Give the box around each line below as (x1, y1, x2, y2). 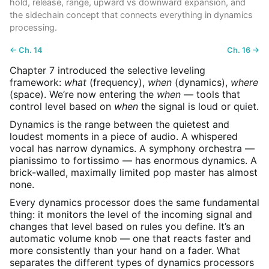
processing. (10, 22, 57, 33)
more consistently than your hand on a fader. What (10, 244, 240, 256)
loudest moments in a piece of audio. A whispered (10, 130, 238, 142)
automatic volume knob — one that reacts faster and (10, 232, 251, 244)
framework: (10, 76, 64, 89)
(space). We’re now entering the (10, 88, 157, 101)
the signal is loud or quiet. (138, 100, 259, 113)
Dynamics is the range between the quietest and (10, 118, 229, 130)
